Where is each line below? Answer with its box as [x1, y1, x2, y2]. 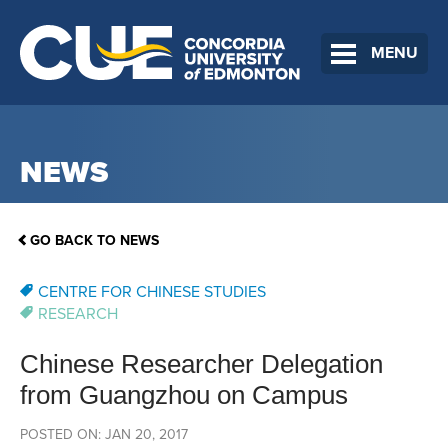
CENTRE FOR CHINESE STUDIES [38, 282, 266, 303]
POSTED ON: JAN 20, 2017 [20, 426, 188, 444]
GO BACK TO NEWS [30, 232, 159, 250]
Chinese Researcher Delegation [20, 349, 383, 380]
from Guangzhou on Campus [20, 380, 348, 411]
